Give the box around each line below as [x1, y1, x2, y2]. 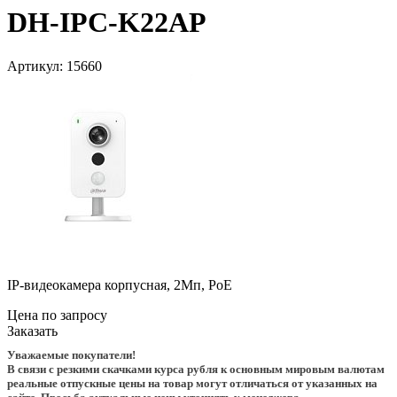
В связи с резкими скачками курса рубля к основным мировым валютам [7, 362, 385, 376]
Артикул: [7, 58, 66, 74]
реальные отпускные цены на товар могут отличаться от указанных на [7, 376, 378, 390]
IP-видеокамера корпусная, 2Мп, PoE [7, 276, 232, 292]
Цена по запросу [7, 307, 107, 323]
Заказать [7, 323, 58, 339]
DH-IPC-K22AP [7, 6, 206, 39]
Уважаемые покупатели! [7, 347, 136, 362]
